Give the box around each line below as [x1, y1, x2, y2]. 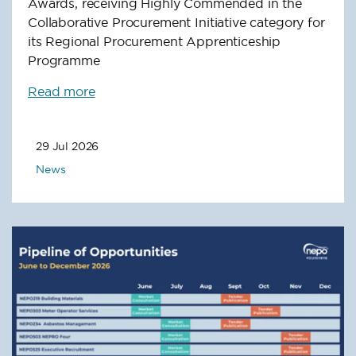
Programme [28, 52, 100, 68]
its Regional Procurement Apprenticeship [28, 33, 281, 49]
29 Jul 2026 [36, 138, 99, 153]
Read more [28, 83, 95, 99]
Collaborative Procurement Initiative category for [28, 14, 325, 30]
